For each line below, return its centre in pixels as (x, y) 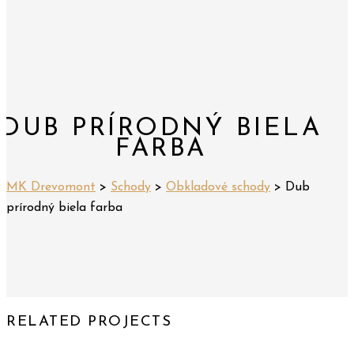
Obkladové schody (218, 187)
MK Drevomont (51, 187)
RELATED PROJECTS (89, 322)
